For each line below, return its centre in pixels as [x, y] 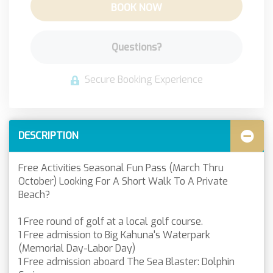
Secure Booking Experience [142, 80]
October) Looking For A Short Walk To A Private [123, 181]
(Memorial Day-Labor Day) [77, 248]
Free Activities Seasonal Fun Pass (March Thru [121, 168]
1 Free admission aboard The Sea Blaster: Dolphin [126, 262]
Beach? [34, 195]
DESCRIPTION [48, 136]
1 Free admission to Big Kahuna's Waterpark [114, 235]
